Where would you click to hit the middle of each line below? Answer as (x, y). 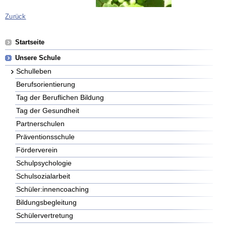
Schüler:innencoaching (52, 189)
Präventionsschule (45, 137)
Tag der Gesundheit (48, 111)
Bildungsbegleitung (46, 203)
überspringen (33, 47)
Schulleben (34, 71)
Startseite (30, 42)
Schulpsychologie (44, 163)
